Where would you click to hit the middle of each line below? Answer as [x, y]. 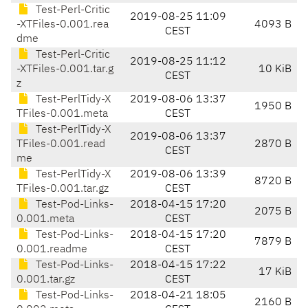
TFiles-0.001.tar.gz [63, 189]
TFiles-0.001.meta [62, 114]
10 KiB [275, 70]
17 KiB [275, 273]
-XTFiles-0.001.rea [63, 25]
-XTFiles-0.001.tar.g [65, 70]
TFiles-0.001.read [61, 145]
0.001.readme [52, 250]
